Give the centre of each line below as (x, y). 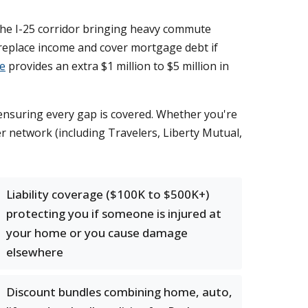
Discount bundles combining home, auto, (119, 292)
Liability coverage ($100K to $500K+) (108, 194)
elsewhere (35, 252)
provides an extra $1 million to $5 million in (117, 66)
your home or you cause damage (97, 233)
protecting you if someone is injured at (114, 213)
